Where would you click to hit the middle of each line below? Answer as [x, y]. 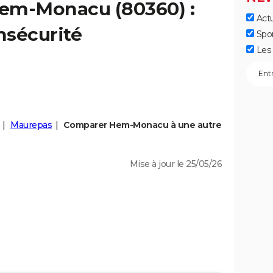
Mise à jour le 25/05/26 [175, 164]
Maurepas [31, 125]
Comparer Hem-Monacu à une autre [142, 125]
